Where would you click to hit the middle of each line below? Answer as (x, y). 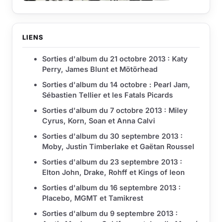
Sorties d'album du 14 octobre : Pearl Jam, (116, 85)
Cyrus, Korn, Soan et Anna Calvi (99, 121)
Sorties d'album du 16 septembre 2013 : (111, 188)
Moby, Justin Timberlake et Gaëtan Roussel (118, 147)
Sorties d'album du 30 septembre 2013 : (112, 136)
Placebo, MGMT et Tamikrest (93, 198)
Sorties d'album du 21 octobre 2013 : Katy (115, 59)
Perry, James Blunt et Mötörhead (100, 69)
